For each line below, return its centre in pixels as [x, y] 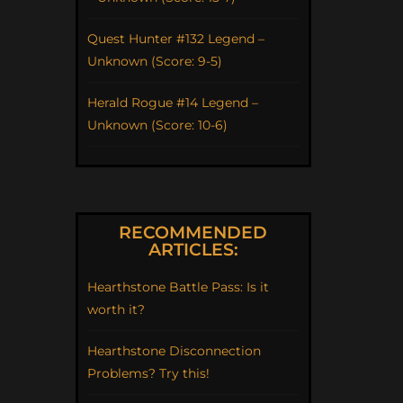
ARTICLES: [193, 249]
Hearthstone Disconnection [174, 350]
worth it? [116, 309]
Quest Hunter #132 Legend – [175, 38]
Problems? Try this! [148, 373]
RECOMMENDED [193, 232]
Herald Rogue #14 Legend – [172, 102]
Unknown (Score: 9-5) [154, 61]
